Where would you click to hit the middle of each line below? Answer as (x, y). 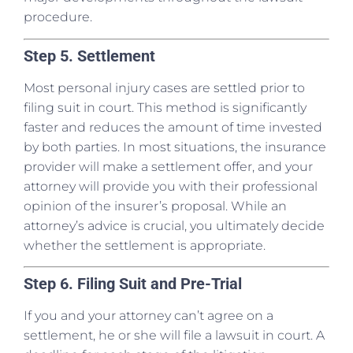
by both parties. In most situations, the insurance (175, 147)
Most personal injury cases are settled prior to (164, 87)
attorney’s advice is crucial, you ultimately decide (174, 225)
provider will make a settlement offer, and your (168, 166)
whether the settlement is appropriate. (145, 245)
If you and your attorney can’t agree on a (149, 315)
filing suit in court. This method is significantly (165, 107)
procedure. (58, 17)
